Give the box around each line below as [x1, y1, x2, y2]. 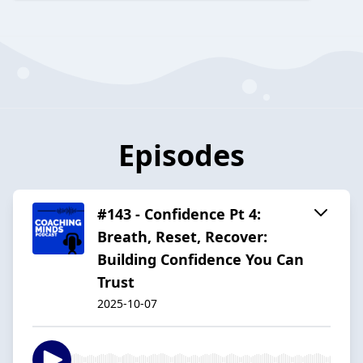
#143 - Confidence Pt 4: [97, 203, 261, 224]
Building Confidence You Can [97, 249, 304, 269]
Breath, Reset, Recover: [97, 226, 267, 246]
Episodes [118, 135, 245, 175]
